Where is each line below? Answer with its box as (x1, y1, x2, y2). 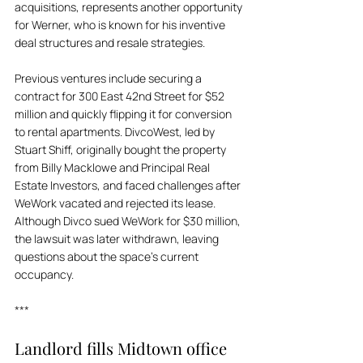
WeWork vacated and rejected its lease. (15, 195, 218, 211)
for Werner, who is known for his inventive (15, 17, 228, 32)
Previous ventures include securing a (15, 70, 204, 86)
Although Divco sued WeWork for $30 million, (15, 213, 243, 228)
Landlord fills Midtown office (15, 337, 231, 359)
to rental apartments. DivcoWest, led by (15, 124, 217, 139)
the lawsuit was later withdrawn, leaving (15, 231, 221, 246)
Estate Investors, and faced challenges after (15, 177, 243, 193)
